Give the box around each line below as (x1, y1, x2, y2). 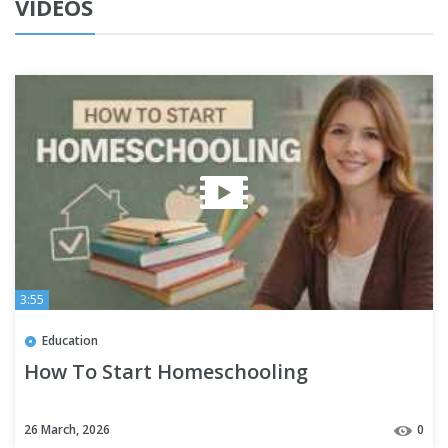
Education (42, 332, 98, 350)
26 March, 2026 (24, 421, 110, 439)
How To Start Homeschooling (24, 358, 308, 386)
